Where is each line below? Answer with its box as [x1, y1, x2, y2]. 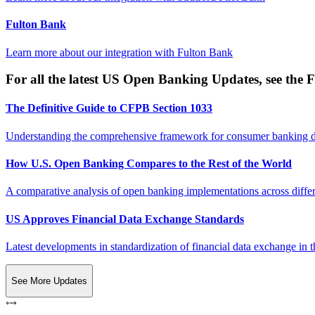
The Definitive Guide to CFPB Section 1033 [6, 102, 212, 115]
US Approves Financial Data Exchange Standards [6, 212, 244, 225]
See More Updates [11, 276, 87, 287]
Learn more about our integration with [6, 46, 177, 58]
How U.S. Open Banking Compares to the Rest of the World [6, 157, 292, 170]
